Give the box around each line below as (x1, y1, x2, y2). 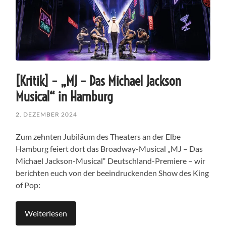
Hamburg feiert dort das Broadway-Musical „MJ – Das (16, 143, 203, 153)
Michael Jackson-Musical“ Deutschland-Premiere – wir (16, 155, 206, 165)
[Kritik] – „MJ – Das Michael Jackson (16, 72, 182, 89)
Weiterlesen (25, 208, 68, 218)
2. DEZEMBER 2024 (16, 110, 78, 118)
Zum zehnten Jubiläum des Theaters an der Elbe (16, 131, 181, 141)
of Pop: (16, 180, 41, 190)
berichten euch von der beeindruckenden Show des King (16, 167, 209, 178)
